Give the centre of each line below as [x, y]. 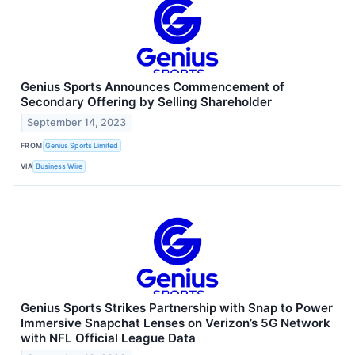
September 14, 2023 [77, 122]
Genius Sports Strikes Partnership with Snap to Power [177, 307]
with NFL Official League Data [108, 338]
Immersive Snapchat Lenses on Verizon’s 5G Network [176, 323]
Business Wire [59, 166]
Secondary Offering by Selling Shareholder [146, 102]
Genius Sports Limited [82, 146]
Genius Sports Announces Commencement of [153, 87]
